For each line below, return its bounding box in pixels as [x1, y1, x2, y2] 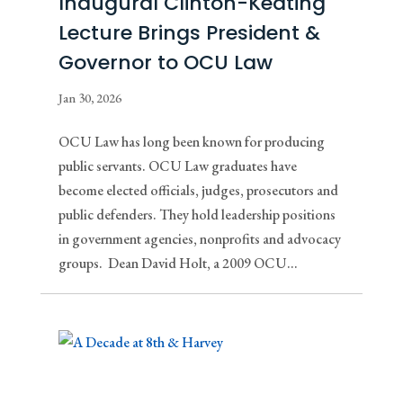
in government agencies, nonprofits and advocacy [58, 228, 341, 248]
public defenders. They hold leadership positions [58, 204, 336, 224]
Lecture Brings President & [58, 18, 320, 47]
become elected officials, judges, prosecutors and [58, 180, 338, 200]
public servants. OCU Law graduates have [58, 156, 297, 175]
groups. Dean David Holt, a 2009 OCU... [58, 253, 298, 273]
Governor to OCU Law [58, 48, 273, 76]
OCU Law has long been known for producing [58, 131, 325, 151]
